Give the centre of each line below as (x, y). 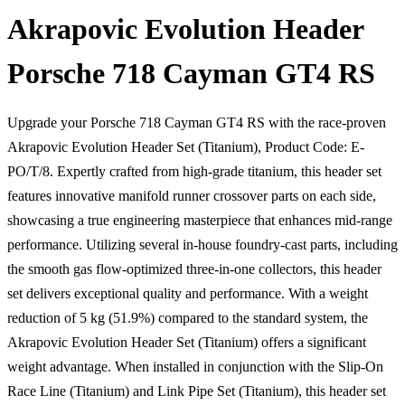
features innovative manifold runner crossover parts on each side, (192, 195)
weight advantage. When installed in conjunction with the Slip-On (195, 366)
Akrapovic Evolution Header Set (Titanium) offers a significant (187, 342)
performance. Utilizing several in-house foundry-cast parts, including (202, 244)
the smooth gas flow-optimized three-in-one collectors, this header (194, 268)
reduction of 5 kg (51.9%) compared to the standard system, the (188, 317)
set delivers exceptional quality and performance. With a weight (188, 293)
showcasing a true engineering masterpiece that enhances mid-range (200, 220)
